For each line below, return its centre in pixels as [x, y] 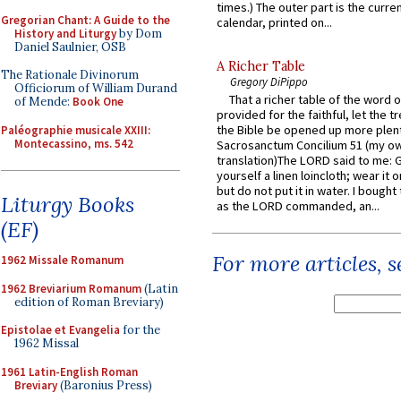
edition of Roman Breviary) [89, 302]
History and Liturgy [65, 33]
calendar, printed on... [274, 23]
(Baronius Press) [105, 385]
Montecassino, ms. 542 [74, 143]
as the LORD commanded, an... [298, 206]
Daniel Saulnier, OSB [70, 47]
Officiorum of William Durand [96, 88]
